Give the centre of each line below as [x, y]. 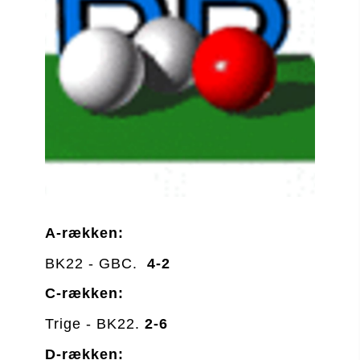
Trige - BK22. [95, 323]
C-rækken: [84, 294]
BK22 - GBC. [96, 263]
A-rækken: [84, 233]
